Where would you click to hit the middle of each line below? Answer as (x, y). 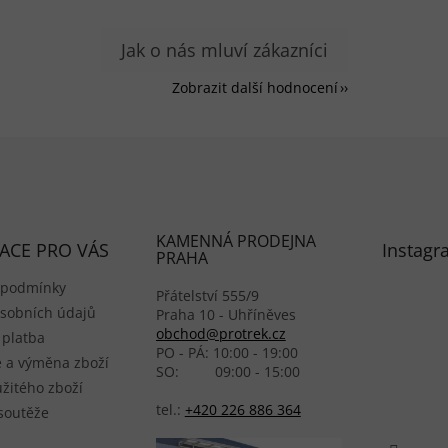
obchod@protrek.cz (220, 333)
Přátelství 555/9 (207, 295)
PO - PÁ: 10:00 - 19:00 (226, 352)
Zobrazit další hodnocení (254, 87)
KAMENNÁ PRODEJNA (235, 240)
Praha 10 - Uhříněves (225, 314)
